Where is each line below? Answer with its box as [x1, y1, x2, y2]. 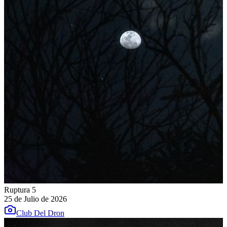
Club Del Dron [16, 209, 64, 218]
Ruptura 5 [4, 185, 36, 195]
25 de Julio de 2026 [4, 195, 67, 204]
